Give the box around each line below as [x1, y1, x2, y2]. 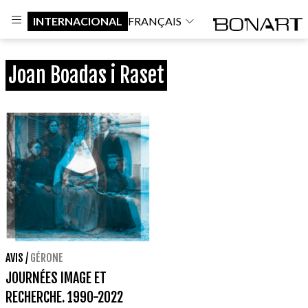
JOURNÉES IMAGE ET [5, 269, 107, 287]
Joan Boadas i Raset [8, 63, 164, 88]
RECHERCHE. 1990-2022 [5, 289, 123, 307]
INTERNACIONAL [33, 14, 122, 27]
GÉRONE [30, 251, 63, 265]
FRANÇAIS [128, 14, 181, 27]
